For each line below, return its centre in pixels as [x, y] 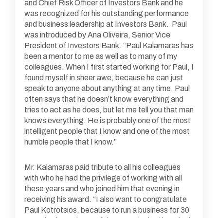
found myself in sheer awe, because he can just [104, 77]
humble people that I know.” [71, 142]
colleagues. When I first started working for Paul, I [109, 67]
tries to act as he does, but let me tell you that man [109, 109]
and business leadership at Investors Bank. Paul [106, 24]
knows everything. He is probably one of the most [108, 120]
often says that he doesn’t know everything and [104, 99]
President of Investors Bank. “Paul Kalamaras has [109, 45]
